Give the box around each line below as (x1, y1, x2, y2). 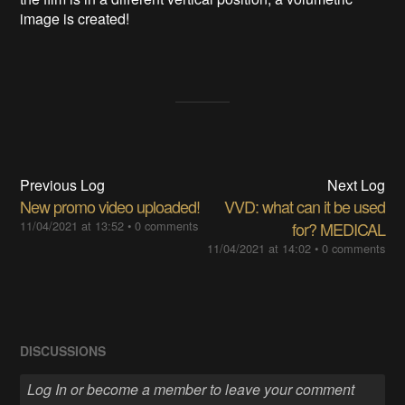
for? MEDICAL (291, 217, 385, 241)
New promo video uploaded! (20, 194, 201, 219)
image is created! (20, 8, 130, 30)
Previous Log (20, 174, 106, 196)
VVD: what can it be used (223, 194, 385, 219)
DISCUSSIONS (20, 342, 107, 361)
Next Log (326, 174, 385, 196)
